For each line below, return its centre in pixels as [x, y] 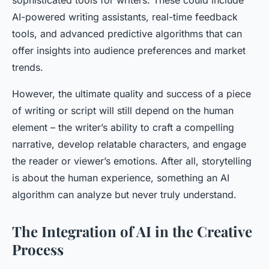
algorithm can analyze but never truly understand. [124, 195]
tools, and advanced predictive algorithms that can [127, 34]
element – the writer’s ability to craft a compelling [123, 128]
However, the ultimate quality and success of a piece [131, 94]
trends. [28, 68]
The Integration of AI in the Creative [132, 231]
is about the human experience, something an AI [121, 178]
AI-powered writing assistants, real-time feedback [125, 17]
